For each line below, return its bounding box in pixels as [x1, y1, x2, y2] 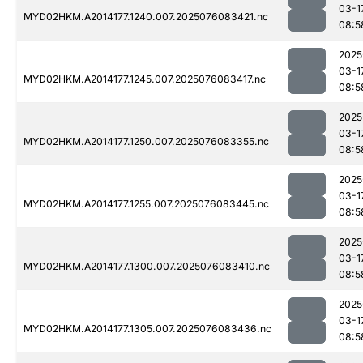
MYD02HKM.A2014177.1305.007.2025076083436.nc [23, 322, 271, 335]
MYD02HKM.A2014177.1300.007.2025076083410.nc [23, 260, 270, 273]
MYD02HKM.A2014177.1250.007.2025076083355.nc [23, 135, 269, 148]
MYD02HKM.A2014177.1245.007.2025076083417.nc [23, 73, 266, 86]
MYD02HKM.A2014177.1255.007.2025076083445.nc [23, 198, 269, 211]
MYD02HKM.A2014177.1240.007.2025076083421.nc [23, 11, 268, 23]
